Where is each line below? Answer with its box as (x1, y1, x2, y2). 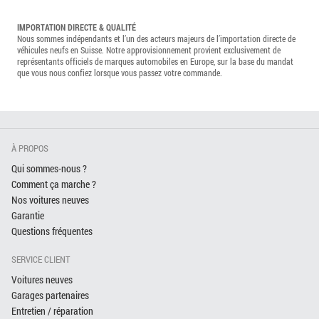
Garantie (11, 208, 44, 222)
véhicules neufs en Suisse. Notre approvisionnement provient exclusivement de (17, 43, 281, 56)
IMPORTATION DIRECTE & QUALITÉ (17, 21, 136, 33)
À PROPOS (11, 141, 48, 155)
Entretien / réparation (11, 303, 93, 318)
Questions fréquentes (11, 224, 93, 238)
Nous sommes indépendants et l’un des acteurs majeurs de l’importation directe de (17, 32, 296, 44)
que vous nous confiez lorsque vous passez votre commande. (17, 66, 222, 78)
